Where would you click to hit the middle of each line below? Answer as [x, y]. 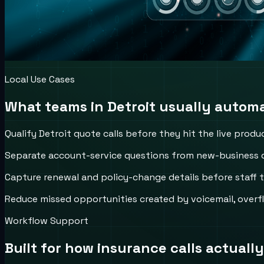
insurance [132, 247]
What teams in [56, 106]
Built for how [51, 247]
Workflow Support [47, 220]
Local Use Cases [40, 79]
